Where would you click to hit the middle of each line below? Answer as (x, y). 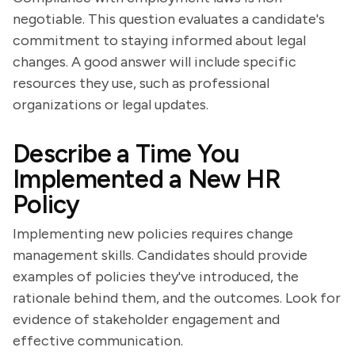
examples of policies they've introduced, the (156, 277)
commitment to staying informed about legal (159, 40)
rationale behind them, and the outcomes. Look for (177, 298)
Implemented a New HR (147, 179)
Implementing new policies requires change (153, 234)
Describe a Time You (126, 154)
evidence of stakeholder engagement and (146, 319)
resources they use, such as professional (141, 83)
